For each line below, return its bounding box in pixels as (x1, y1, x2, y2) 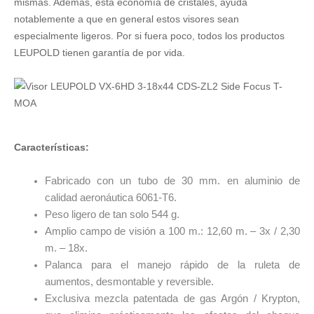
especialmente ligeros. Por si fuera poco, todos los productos (14, 29, 285, 41)
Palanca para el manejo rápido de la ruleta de (44, 259, 300, 271)
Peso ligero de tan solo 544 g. (44, 209, 179, 221)
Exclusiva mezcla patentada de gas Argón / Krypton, (44, 293, 300, 305)
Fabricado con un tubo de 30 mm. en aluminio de (44, 175, 300, 187)
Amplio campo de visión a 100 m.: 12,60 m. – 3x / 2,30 (44, 226, 300, 238)
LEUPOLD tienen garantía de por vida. (14, 46, 185, 58)
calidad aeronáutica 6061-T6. (44, 192, 177, 204)
